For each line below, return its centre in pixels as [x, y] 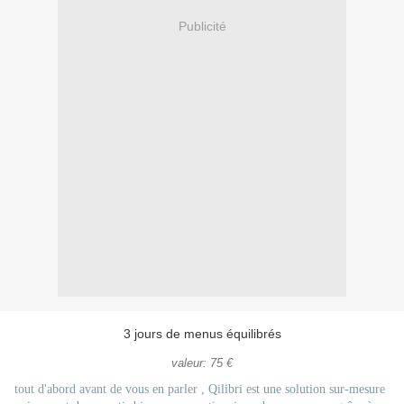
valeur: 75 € [202, 364]
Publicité [202, 26]
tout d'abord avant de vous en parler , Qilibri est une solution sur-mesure [200, 390]
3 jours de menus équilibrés [202, 334]
